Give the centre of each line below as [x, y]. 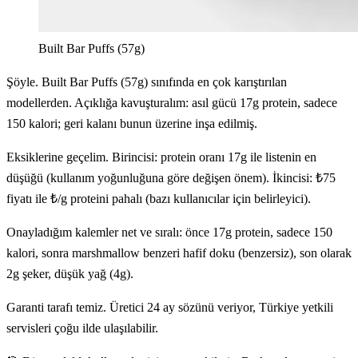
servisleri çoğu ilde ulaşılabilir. [82, 328]
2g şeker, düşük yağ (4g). [70, 274]
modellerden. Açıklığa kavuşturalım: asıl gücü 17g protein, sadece [172, 103]
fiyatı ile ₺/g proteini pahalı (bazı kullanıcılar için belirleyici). [159, 199]
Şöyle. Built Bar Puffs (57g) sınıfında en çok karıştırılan [147, 82]
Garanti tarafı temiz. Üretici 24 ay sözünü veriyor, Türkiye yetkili [170, 308]
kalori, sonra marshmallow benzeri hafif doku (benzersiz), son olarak [179, 253]
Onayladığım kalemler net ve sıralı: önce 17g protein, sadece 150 [169, 233]
